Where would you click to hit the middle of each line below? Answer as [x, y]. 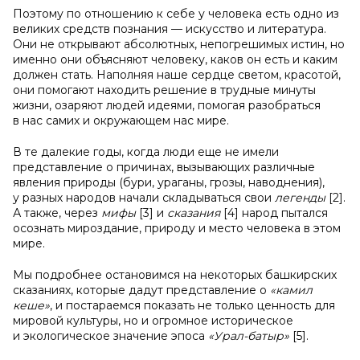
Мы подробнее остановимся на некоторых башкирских [175, 275]
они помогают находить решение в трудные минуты [164, 90]
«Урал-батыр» [250, 336]
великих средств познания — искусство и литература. [170, 29]
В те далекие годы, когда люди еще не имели [146, 152]
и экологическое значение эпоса [110, 336]
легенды [300, 198]
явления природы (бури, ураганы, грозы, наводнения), [169, 182]
